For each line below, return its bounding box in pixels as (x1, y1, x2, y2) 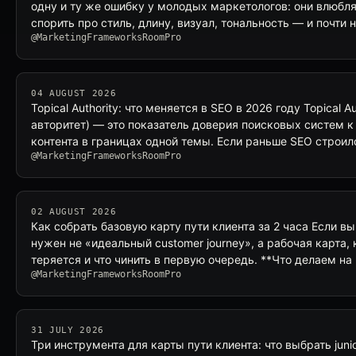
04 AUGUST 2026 (31, 88, 117, 99)
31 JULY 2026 (31, 325, 104, 335)
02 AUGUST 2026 (31, 207, 117, 217)
